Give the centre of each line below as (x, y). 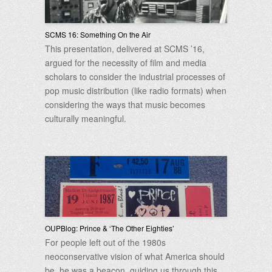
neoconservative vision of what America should (135, 256)
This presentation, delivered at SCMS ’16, (125, 49)
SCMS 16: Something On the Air (98, 34)
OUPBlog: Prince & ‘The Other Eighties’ (110, 228)
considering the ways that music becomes (125, 104)
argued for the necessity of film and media (126, 63)
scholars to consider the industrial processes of (135, 76)
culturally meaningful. (86, 118)
